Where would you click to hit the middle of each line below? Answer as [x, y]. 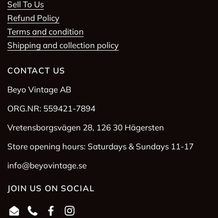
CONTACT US [36, 70]
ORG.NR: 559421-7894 [51, 108]
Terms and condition [45, 31]
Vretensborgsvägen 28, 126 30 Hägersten [86, 127]
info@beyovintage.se [47, 165]
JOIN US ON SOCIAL [51, 188]
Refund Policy [33, 18]
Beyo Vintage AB [39, 89]
